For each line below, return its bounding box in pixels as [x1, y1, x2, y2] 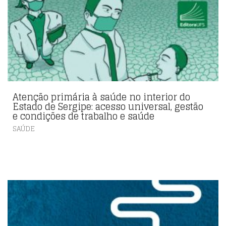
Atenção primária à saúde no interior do [13, 88, 190, 105]
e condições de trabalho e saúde [13, 107, 154, 124]
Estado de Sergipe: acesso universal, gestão [13, 98, 203, 115]
